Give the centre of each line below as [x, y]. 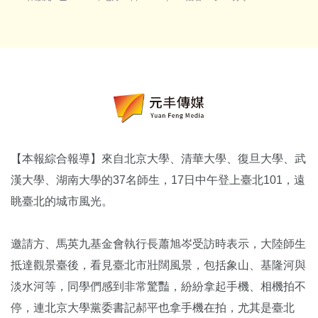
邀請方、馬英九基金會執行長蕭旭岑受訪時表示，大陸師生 [158, 243]
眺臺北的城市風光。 [62, 201]
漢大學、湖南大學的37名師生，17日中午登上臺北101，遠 [158, 180]
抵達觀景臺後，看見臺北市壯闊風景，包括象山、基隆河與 [158, 265]
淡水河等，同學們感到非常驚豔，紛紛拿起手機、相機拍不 [158, 286]
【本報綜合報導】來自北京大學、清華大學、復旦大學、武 [158, 158]
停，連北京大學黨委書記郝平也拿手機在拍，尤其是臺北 [153, 307]
